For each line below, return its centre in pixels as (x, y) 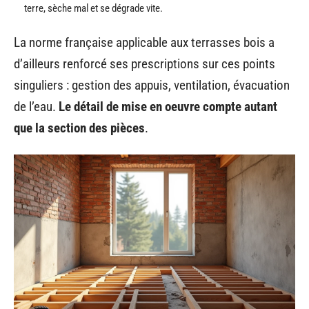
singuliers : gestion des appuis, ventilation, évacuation (152, 85)
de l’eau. (36, 107)
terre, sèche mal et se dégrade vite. (93, 8)
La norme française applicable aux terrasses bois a (144, 42)
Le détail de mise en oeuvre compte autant (168, 107)
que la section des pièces (79, 128)
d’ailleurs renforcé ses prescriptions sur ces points (144, 64)
